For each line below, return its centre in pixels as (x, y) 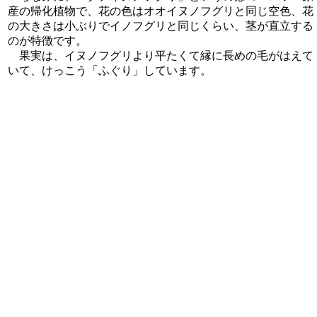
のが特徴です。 (47, 40)
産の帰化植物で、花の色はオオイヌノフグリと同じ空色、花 (161, 11)
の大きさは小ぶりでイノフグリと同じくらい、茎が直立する (161, 25)
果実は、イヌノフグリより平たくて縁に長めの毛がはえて (161, 55)
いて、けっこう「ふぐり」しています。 (110, 70)
